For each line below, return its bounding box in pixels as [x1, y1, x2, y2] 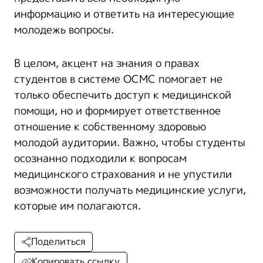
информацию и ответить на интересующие [14, 6, 234, 22]
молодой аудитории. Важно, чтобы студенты [14, 134, 245, 150]
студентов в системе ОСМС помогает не [14, 71, 222, 87]
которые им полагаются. [14, 198, 141, 214]
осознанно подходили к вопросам [14, 150, 187, 166]
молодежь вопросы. [14, 22, 114, 38]
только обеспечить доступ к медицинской [14, 87, 231, 103]
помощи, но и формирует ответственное [14, 103, 221, 119]
